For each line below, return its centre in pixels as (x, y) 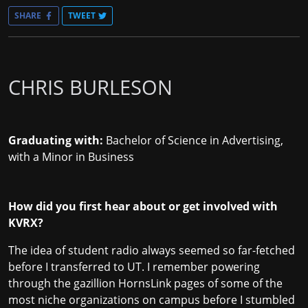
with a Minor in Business (71, 157)
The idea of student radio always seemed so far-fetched (152, 251)
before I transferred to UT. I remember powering (134, 267)
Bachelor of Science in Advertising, (193, 141)
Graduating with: (56, 141)
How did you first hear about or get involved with (143, 207)
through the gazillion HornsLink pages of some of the (145, 284)
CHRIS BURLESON (90, 87)
